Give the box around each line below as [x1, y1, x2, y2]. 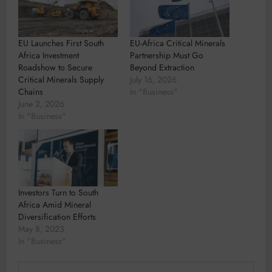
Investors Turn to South [18, 186, 98, 199]
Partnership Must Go [130, 49, 203, 62]
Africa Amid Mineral [18, 198, 91, 211]
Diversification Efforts [18, 210, 96, 223]
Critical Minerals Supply [18, 73, 104, 86]
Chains [18, 86, 43, 98]
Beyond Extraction [130, 61, 194, 74]
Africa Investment [18, 49, 79, 62]
